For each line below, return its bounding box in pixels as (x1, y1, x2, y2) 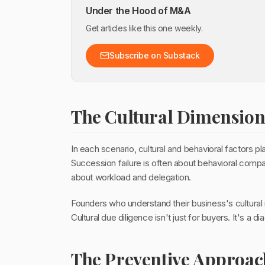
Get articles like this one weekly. (86, 23, 203, 33)
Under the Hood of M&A (86, 5, 191, 17)
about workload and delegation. (71, 172, 192, 183)
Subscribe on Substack (109, 50, 200, 60)
